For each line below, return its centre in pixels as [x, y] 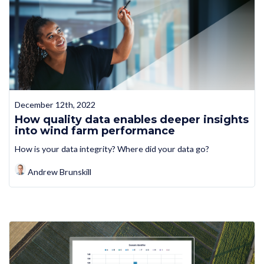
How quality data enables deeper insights [131, 120]
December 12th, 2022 [55, 105]
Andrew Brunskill [60, 171]
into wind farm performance [95, 131]
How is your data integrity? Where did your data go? [112, 148]
